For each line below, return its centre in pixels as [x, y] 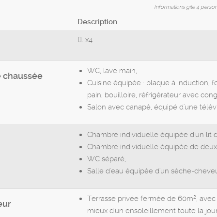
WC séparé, [107, 159]
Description [97, 22]
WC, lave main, [112, 71]
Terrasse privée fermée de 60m [140, 199]
